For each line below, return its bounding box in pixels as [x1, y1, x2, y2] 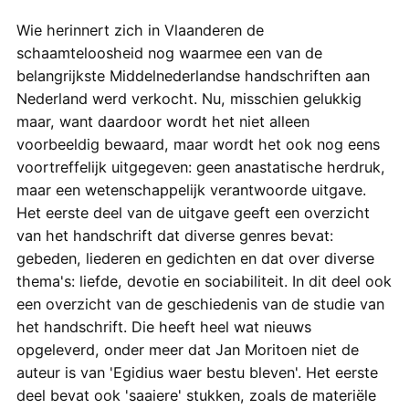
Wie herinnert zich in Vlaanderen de [16, 20, 264, 39]
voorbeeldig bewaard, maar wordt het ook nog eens [16, 134, 380, 153]
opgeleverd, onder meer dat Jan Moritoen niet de [16, 340, 359, 359]
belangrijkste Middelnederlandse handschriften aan [16, 66, 370, 85]
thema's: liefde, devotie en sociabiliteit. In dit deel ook [16, 271, 392, 290]
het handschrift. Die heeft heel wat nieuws [16, 317, 311, 336]
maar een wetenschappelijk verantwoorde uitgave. [16, 180, 366, 199]
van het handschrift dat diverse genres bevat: [16, 225, 333, 245]
